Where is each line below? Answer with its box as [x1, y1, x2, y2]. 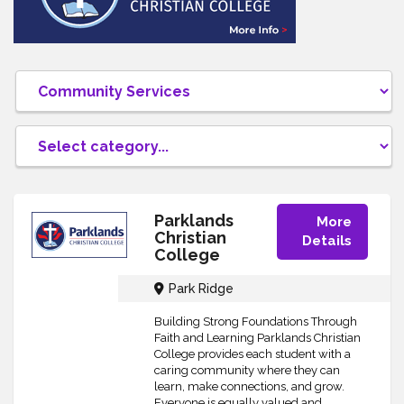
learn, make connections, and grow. [153, 380, 344, 393]
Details [301, 233, 352, 249]
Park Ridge [168, 281, 234, 296]
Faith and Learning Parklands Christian [153, 331, 361, 344]
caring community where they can [153, 363, 340, 377]
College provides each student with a [153, 347, 351, 361]
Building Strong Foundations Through [153, 315, 357, 328]
